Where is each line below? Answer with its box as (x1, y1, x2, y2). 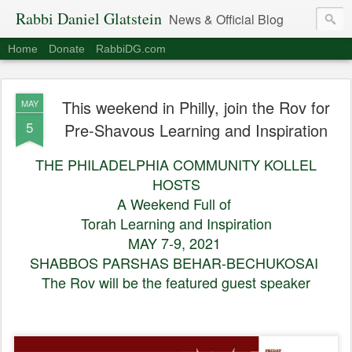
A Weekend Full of (117, 193, 235, 214)
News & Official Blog (169, 10, 284, 28)
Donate (49, 42, 85, 55)
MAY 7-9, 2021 (127, 233, 225, 253)
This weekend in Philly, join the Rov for (61, 96, 330, 119)
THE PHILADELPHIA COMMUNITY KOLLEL (35, 154, 317, 174)
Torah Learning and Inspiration (80, 213, 272, 233)
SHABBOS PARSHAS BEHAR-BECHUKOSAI (30, 252, 322, 273)
